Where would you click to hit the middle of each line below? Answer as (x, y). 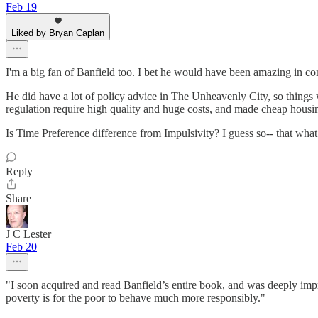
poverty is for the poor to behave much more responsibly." (136, 298)
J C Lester (28, 234)
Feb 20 (21, 247)
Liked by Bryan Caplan (58, 33)
